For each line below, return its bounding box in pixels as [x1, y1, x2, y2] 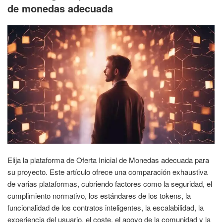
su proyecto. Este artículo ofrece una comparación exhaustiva [7, 166, 208, 177]
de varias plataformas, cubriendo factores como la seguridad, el [7, 178, 212, 189]
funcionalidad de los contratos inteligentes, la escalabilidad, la [7, 202, 204, 213]
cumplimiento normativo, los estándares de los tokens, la [7, 190, 191, 201]
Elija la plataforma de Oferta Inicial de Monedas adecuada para [7, 155, 209, 166]
